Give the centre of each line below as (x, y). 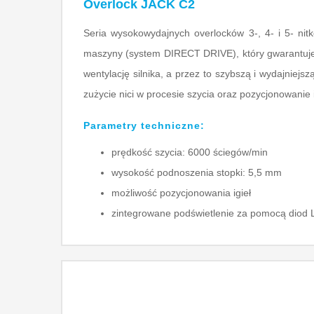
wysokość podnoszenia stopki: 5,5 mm (197, 173)
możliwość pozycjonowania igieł (181, 193)
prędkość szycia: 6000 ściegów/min (190, 152)
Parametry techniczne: (144, 126)
